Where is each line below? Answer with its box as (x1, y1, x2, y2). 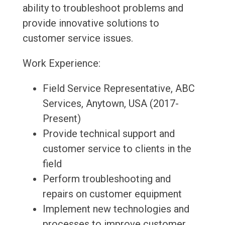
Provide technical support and (42, 128, 175, 140)
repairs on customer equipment (42, 188, 182, 200)
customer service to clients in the (42, 143, 191, 155)
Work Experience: (22, 57, 100, 70)
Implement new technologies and (42, 203, 189, 215)
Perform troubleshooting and (42, 173, 171, 185)
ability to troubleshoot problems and (22, 2, 183, 15)
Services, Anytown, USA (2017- (42, 97, 179, 110)
